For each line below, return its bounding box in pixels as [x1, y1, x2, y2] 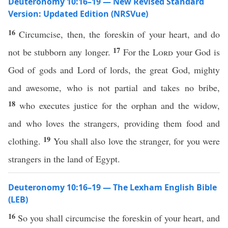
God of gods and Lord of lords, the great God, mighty [8, 64, 220, 76]
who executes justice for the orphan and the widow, [19, 99, 220, 111]
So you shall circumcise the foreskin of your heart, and [18, 212, 220, 224]
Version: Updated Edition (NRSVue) [8, 8, 148, 19]
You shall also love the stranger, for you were [53, 135, 220, 147]
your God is [173, 46, 220, 58]
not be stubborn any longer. [8, 46, 113, 58]
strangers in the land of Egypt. [8, 153, 120, 165]
